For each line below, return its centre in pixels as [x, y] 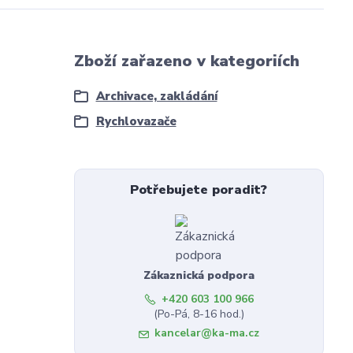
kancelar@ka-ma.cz [206, 333]
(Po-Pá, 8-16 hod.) [199, 314]
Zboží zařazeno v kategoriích [186, 61]
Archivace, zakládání [156, 97]
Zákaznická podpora [199, 276]
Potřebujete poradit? [199, 190]
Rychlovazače [136, 122]
